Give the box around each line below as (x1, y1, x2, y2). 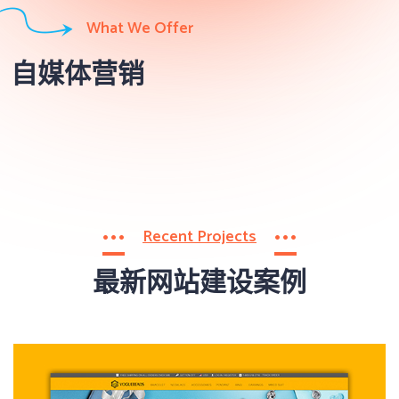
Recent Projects (142, 224, 256, 250)
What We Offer (86, 15, 193, 42)
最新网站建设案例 (93, 265, 306, 298)
